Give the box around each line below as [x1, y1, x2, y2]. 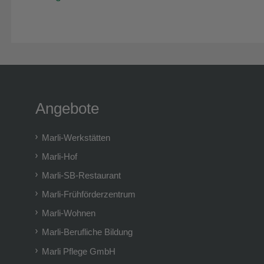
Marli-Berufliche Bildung [42, 227, 133, 237]
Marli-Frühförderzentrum [42, 189, 136, 200]
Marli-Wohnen [42, 208, 96, 219]
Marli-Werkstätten [42, 133, 111, 143]
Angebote [35, 100, 99, 117]
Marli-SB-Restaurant [42, 170, 121, 181]
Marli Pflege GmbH [42, 246, 116, 256]
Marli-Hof [42, 151, 78, 162]
